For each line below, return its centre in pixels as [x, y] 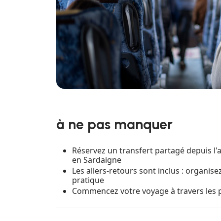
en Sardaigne [97, 160]
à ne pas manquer [114, 124]
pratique [88, 180]
